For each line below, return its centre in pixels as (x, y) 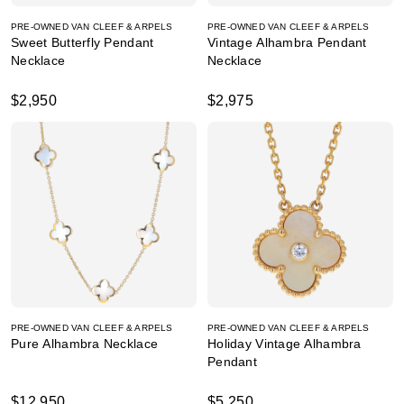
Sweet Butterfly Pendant (83, 42)
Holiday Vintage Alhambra (285, 344)
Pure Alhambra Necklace (85, 344)
